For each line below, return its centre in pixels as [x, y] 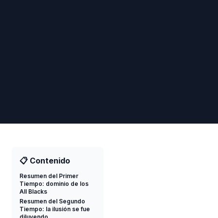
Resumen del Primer [49, 176]
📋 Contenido [45, 161]
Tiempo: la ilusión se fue [55, 209]
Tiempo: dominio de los [54, 184]
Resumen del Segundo [52, 201]
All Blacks [33, 191]
